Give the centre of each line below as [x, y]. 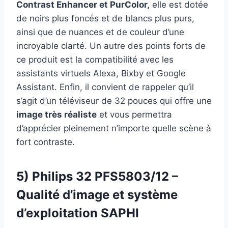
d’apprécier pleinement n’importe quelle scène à [114, 128]
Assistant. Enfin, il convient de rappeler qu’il [105, 87]
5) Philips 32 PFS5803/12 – [97, 176]
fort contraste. [46, 142]
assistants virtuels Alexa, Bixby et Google [101, 73]
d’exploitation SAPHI [78, 213]
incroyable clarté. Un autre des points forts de [111, 46]
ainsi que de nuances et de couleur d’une [100, 32]
